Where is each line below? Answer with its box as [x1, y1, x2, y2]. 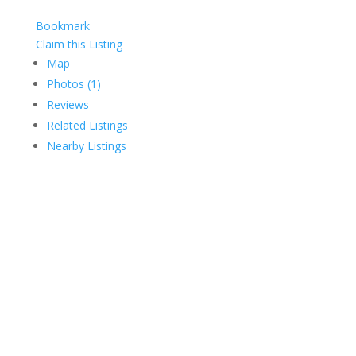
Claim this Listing [35, 37, 122, 52]
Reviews [46, 97, 89, 112]
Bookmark [35, 18, 90, 33]
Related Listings [46, 118, 128, 133]
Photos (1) [46, 76, 101, 91]
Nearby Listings [46, 138, 126, 153]
